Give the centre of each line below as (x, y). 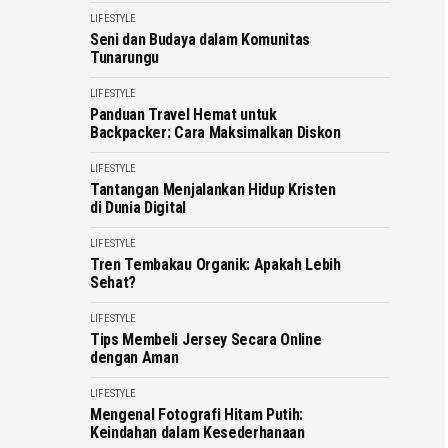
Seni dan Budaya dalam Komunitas (200, 39)
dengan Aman (134, 357)
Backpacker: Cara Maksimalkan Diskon (215, 132)
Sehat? (113, 282)
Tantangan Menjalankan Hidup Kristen (213, 189)
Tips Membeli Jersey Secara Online (206, 339)
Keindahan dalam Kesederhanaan (197, 432)
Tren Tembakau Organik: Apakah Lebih (215, 264)
